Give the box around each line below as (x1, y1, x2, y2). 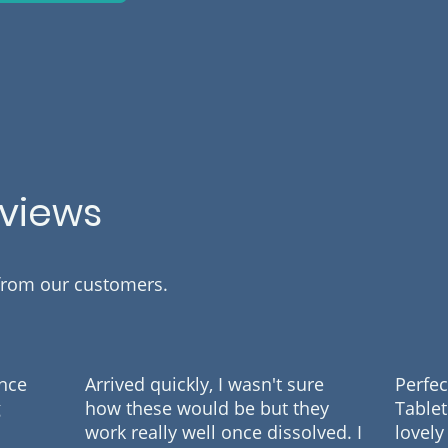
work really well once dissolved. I (85, 419, 363, 444)
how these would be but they (85, 395, 330, 420)
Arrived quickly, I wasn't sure (85, 371, 325, 396)
